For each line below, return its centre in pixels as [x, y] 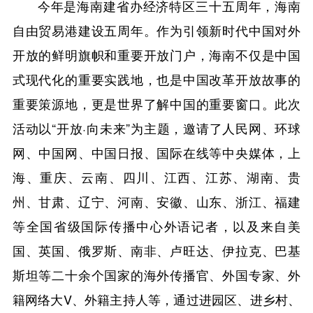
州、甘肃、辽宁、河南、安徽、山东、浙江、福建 [156, 201]
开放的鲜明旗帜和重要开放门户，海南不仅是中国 [156, 54]
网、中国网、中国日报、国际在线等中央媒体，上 [156, 152]
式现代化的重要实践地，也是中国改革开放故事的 [156, 79]
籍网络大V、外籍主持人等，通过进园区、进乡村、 [156, 299]
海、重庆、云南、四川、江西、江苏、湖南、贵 [156, 176]
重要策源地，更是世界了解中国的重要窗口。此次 [156, 103]
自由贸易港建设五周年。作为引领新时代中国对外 [156, 30]
